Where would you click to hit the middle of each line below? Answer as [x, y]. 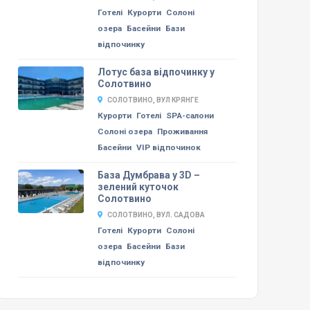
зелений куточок [138, 186]
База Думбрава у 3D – [148, 175]
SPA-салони [190, 115]
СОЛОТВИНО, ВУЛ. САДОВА [156, 215]
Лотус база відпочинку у [156, 72]
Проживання [182, 131]
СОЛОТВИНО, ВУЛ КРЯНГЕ [153, 100]
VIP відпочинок [168, 147]
